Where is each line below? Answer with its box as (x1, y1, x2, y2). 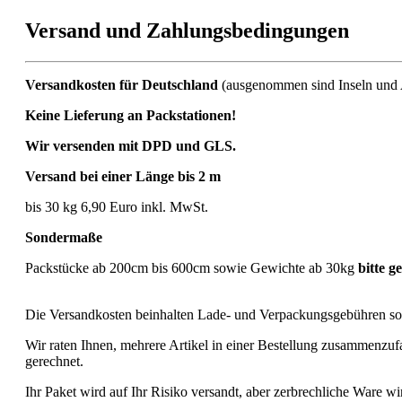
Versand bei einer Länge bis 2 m (25, 168, 221, 184)
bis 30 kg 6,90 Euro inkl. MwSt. (25, 198, 208, 214)
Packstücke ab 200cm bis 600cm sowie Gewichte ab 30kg (25, 259, 358, 275)
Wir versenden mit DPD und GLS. (25, 137, 236, 153)
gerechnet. (25, 353, 83, 369)
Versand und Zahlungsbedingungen (25, 18, 349, 42)
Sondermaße (25, 229, 102, 245)
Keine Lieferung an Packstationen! (25, 107, 236, 123)
